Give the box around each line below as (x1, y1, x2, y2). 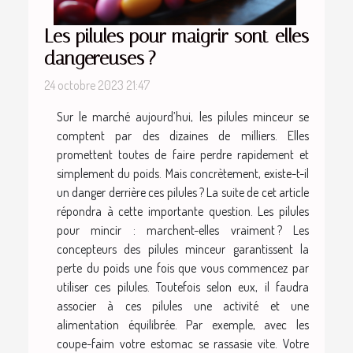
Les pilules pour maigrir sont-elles (44, 25, 309, 48)
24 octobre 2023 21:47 (44, 77, 150, 94)
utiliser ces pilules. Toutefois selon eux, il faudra (57, 279, 309, 295)
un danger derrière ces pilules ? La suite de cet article (57, 184, 309, 201)
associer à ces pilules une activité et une (57, 298, 309, 314)
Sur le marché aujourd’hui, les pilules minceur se (57, 109, 309, 125)
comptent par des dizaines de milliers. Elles (57, 128, 309, 144)
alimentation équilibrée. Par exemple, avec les (57, 317, 309, 333)
